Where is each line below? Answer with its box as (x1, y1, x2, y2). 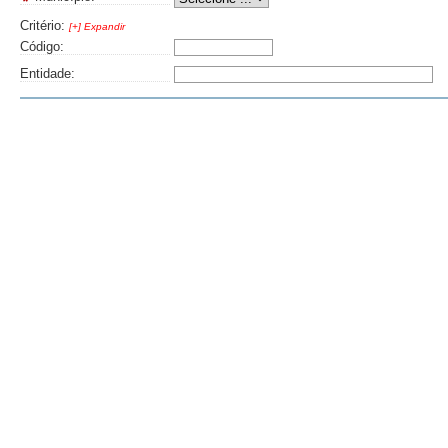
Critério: (20, 18, 69, 33)
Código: (20, 39, 64, 54)
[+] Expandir (69, 21, 125, 32)
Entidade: (20, 66, 75, 81)
